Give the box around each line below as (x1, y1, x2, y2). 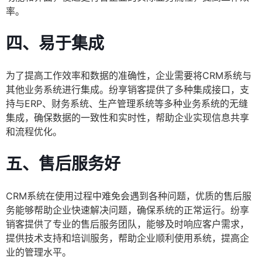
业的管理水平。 (6, 246, 71, 258)
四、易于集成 (6, 33, 104, 54)
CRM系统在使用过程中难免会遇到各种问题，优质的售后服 (6, 190, 251, 202)
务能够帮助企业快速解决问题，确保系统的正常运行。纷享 (6, 204, 249, 216)
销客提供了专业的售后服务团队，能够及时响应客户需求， (6, 218, 249, 230)
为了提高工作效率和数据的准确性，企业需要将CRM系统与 (6, 70, 251, 82)
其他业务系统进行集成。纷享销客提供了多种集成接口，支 (6, 84, 249, 96)
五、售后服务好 (6, 154, 120, 174)
